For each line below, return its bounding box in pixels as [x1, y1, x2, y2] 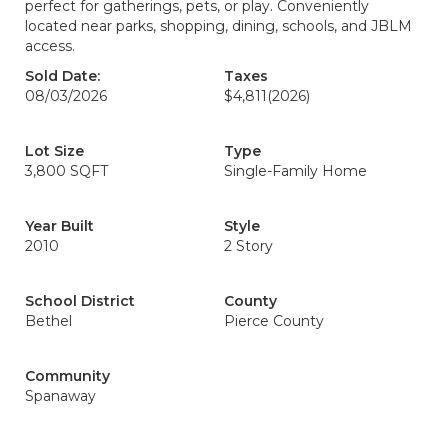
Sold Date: [25, 67, 100, 85]
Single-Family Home [224, 162, 367, 180]
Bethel [25, 312, 72, 330]
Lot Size [25, 142, 84, 160]
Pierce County [224, 312, 324, 330]
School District [25, 292, 135, 310]
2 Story [224, 237, 273, 255]
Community [25, 367, 110, 385]
